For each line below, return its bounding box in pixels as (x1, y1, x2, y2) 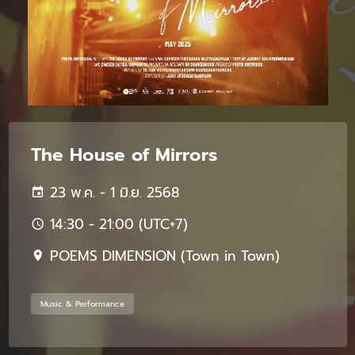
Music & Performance (40, 297, 124, 310)
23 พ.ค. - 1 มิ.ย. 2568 (44, 181, 180, 203)
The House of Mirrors (30, 140, 217, 169)
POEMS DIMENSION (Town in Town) (44, 245, 280, 266)
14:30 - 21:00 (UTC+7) (44, 213, 188, 235)
